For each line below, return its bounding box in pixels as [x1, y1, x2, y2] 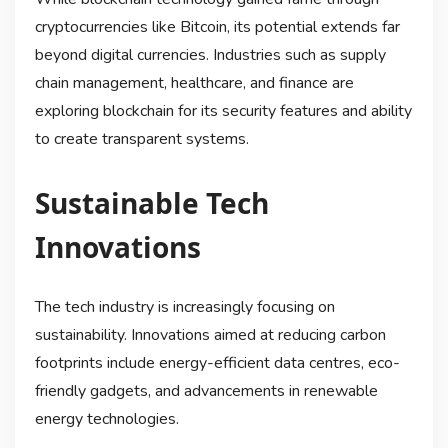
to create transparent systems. [34, 127, 249, 150]
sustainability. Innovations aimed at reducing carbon [34, 323, 386, 346]
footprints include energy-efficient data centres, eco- [34, 351, 400, 374]
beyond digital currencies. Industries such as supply [34, 43, 386, 66]
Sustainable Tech [34, 183, 269, 222]
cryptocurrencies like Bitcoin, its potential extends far [34, 15, 400, 38]
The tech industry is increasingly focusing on [34, 295, 335, 318]
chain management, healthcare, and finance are [34, 71, 354, 94]
